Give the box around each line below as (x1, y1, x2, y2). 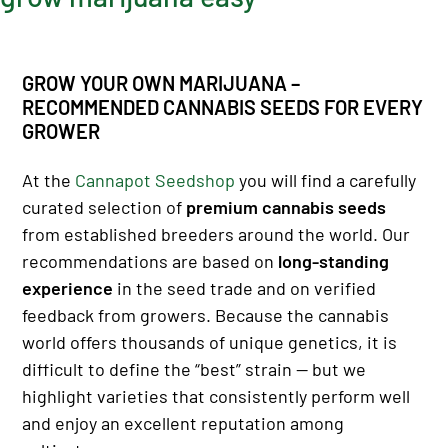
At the (22, 169, 75, 191)
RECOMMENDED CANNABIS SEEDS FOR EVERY (22, 95, 423, 119)
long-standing (278, 250, 389, 272)
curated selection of (22, 196, 186, 218)
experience (22, 277, 113, 299)
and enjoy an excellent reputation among (22, 412, 344, 434)
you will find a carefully (235, 169, 416, 191)
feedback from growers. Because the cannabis (22, 304, 389, 326)
